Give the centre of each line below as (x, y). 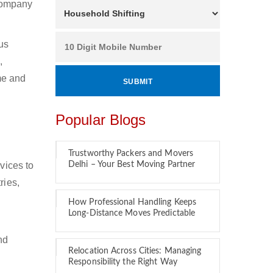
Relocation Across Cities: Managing (135, 251)
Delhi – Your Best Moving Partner (132, 165)
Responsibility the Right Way (123, 262)
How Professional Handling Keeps (133, 202)
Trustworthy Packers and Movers (131, 154)
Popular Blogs (101, 120)
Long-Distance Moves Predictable (132, 213)
